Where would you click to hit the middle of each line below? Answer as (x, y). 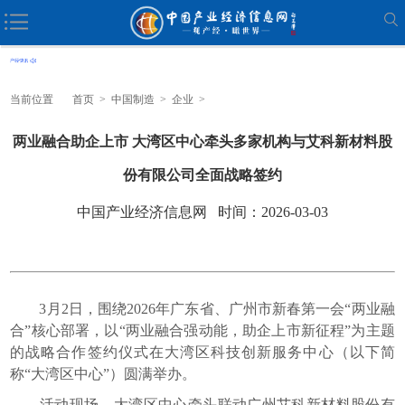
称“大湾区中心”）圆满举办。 (104, 373)
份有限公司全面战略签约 (202, 174)
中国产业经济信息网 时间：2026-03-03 (202, 212)
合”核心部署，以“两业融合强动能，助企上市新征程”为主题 (202, 330)
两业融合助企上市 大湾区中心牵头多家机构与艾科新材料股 (202, 141)
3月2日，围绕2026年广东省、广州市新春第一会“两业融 (202, 308)
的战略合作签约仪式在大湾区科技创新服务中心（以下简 (202, 352)
